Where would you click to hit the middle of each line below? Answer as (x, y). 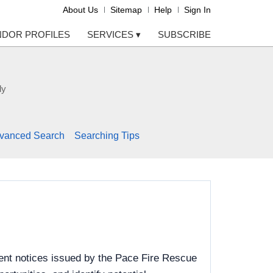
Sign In (197, 10)
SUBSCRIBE (184, 34)
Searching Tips (107, 136)
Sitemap (126, 10)
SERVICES (112, 34)
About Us (80, 10)
